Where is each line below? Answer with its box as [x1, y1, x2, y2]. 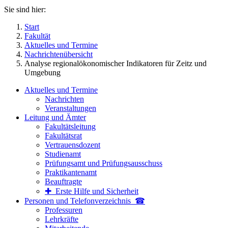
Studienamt [45, 149, 81, 158]
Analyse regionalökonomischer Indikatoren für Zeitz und [24, 59, 207, 68]
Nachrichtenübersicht [24, 49, 93, 59]
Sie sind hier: [4, 5, 46, 14]
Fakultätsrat [45, 131, 82, 140]
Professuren [45, 205, 82, 214]
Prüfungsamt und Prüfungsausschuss [45, 158, 162, 167]
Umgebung [24, 68, 61, 77]
